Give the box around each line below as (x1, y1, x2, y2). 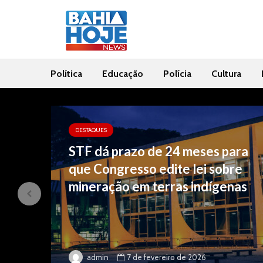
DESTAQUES (75, 126, 107, 134)
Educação (102, 68, 143, 79)
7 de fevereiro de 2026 (127, 252, 206, 262)
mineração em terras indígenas (69, 178, 249, 194)
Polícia (163, 68, 191, 79)
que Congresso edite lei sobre (69, 161, 242, 177)
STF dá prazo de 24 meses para (69, 143, 248, 159)
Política (50, 68, 82, 79)
